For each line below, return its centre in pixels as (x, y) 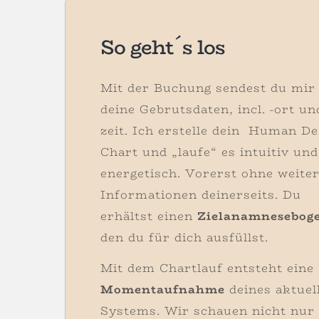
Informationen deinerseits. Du (201, 194)
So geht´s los (163, 47)
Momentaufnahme (163, 289)
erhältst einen (149, 216)
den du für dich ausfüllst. (185, 237)
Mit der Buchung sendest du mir (208, 88)
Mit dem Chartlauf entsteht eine (208, 268)
